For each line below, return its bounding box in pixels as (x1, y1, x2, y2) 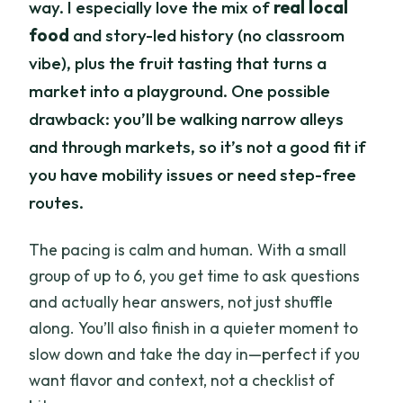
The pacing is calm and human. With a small (29, 239, 347, 261)
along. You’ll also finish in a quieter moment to (29, 318, 359, 339)
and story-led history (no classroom (69, 23, 345, 46)
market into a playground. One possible (29, 79, 331, 102)
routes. (29, 191, 85, 213)
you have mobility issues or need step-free (29, 163, 357, 185)
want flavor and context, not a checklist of (29, 370, 336, 391)
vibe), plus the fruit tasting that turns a (29, 51, 327, 74)
